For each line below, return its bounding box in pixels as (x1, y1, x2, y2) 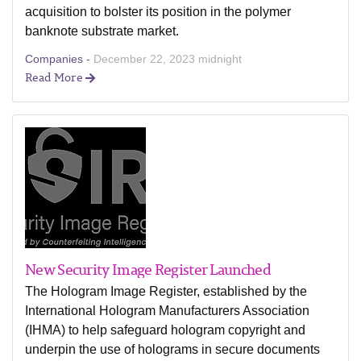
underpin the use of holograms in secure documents (25, 342, 320, 356)
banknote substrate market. (25, 24, 179, 38)
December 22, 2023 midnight (93, 52, 242, 65)
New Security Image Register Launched (25, 258, 271, 280)
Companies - (25, 52, 93, 65)
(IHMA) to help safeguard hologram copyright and (25, 323, 305, 337)
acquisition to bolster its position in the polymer (25, 5, 291, 19)
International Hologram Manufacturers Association (25, 304, 309, 317)
